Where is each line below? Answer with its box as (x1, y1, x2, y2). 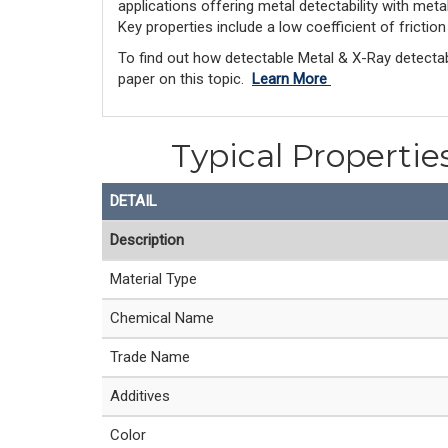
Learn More (252, 70, 331, 88)
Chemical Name (110, 309, 214, 327)
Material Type (110, 270, 197, 288)
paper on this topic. (118, 70, 252, 88)
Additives (110, 387, 170, 405)
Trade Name (110, 348, 190, 366)
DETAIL (110, 192, 157, 210)
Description (110, 231, 184, 249)
